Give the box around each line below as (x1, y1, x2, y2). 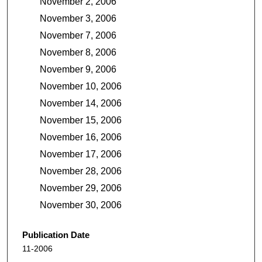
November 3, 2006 (40, 13, 116, 23)
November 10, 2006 (40, 81, 122, 91)
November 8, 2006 (40, 47, 116, 57)
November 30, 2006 (40, 199, 122, 210)
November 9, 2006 (40, 64, 116, 74)
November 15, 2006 (40, 115, 122, 125)
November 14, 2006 (40, 98, 122, 108)
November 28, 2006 (40, 166, 122, 176)
